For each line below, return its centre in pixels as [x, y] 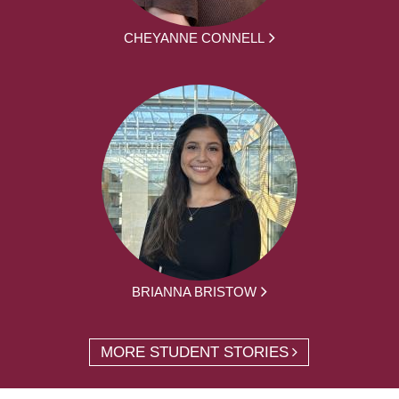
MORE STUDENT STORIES [195, 352]
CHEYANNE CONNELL [194, 37]
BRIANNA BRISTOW [194, 291]
